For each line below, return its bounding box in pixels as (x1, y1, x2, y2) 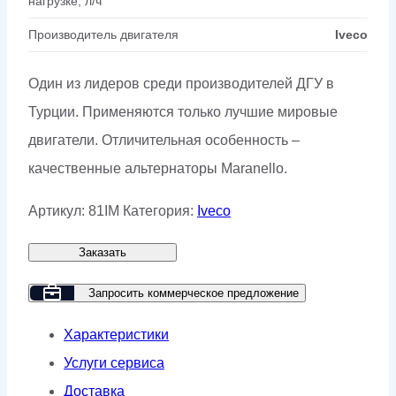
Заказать (79, 245, 126, 259)
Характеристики (64, 326, 169, 342)
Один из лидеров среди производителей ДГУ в (28, 75, 334, 91)
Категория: (123, 202, 197, 218)
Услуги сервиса (64, 354, 164, 370)
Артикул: (28, 202, 88, 218)
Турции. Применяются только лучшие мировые (28, 103, 338, 119)
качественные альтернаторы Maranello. (28, 160, 287, 176)
